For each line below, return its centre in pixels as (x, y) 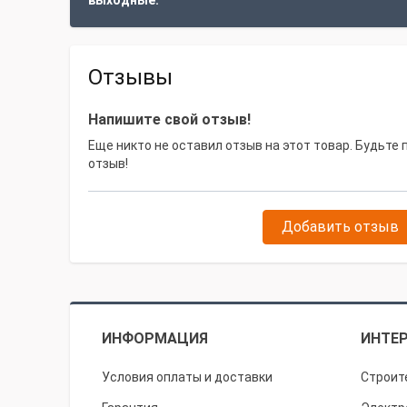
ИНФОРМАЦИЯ (155, 338)
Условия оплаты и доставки (187, 377)
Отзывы (130, 77)
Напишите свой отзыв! (169, 119)
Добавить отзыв (340, 227)
